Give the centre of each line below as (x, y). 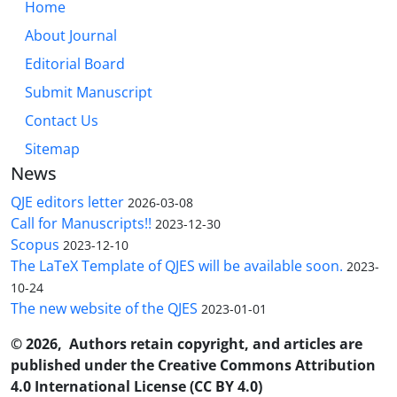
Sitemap (52, 149)
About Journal (71, 36)
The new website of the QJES (104, 309)
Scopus (35, 245)
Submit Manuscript (89, 93)
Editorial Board (75, 64)
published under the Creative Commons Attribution (193, 366)
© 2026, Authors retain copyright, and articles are (187, 344)
